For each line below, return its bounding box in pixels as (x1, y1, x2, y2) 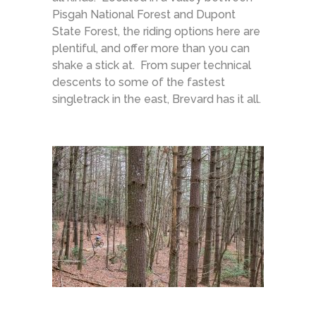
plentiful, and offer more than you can (52, 41, 250, 55)
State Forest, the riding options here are (52, 24, 260, 38)
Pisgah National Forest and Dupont (52, 7, 236, 21)
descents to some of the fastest (52, 75, 225, 89)
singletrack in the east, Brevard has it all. (52, 92, 261, 106)
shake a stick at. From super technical (52, 58, 251, 72)
